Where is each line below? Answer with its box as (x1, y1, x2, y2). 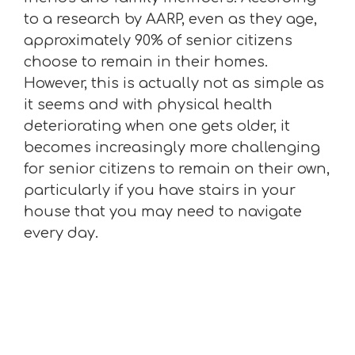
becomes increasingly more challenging (24, 139, 320, 155)
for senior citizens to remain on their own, (24, 161, 330, 177)
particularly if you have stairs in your (24, 182, 296, 198)
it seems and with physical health (24, 97, 273, 113)
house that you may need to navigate (24, 204, 302, 219)
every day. (24, 225, 98, 241)
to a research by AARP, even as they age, (24, 11, 317, 27)
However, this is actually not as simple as (24, 75, 324, 91)
